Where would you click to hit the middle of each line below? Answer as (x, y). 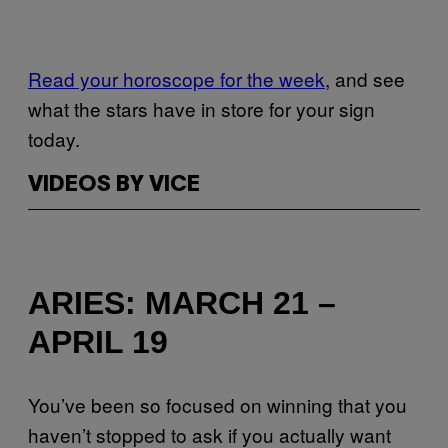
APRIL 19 (98, 342)
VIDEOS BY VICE (114, 184)
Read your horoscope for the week (176, 78)
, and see (365, 78)
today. (56, 138)
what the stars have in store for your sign (201, 108)
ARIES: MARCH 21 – (182, 303)
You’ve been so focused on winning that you (217, 404)
